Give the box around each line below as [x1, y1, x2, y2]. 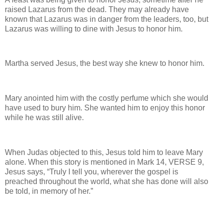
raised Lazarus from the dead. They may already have [5, 5, 189, 14]
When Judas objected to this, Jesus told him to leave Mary [5, 148, 203, 156]
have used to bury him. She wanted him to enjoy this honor [5, 103, 205, 112]
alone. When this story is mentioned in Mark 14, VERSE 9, [5, 157, 204, 166]
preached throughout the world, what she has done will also [5, 177, 208, 186]
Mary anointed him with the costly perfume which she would [5, 93, 208, 102]
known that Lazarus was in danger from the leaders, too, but [5, 15, 208, 23]
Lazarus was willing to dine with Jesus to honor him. [5, 24, 183, 33]
